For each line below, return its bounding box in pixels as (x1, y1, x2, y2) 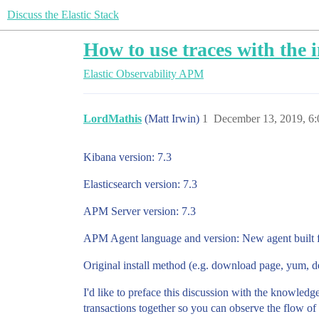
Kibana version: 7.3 (83, 151, 172, 163)
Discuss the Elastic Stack (7, 9, 119, 21)
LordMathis (83, 113, 142, 125)
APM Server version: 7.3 (83, 205, 196, 217)
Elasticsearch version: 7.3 (83, 178, 197, 190)
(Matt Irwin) (145, 113, 202, 125)
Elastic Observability (83, 68, 177, 80)
